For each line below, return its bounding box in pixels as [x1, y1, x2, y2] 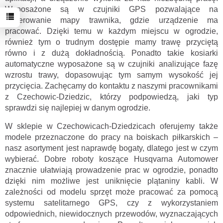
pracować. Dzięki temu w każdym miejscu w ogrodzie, [5, 27, 218, 35]
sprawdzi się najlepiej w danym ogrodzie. [5, 104, 150, 112]
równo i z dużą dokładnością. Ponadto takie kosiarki [5, 49, 218, 57]
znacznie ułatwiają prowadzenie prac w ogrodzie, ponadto [5, 166, 218, 174]
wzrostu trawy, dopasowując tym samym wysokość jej [5, 71, 218, 79]
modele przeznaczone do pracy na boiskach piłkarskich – [5, 133, 218, 141]
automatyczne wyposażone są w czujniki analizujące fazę [5, 60, 218, 68]
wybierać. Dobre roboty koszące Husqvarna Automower [5, 155, 218, 163]
